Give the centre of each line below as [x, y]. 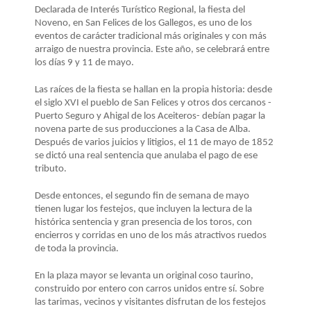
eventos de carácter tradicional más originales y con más [151, 37]
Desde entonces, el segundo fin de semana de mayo [142, 196]
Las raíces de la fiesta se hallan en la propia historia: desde [153, 90]
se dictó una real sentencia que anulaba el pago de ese [146, 156]
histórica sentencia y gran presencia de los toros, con [143, 223]
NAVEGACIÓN [60, 27]
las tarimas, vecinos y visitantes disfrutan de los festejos [150, 303]
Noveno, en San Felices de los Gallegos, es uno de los [143, 24]
